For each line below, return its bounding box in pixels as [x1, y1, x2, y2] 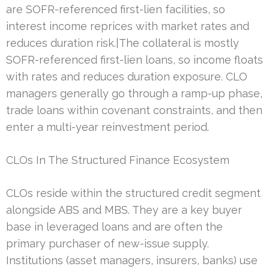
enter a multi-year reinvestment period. [6, 120, 209, 133]
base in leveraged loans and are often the [6, 220, 223, 233]
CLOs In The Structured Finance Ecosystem [6, 153, 229, 166]
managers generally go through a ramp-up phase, [6, 86, 262, 100]
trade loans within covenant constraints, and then [6, 103, 262, 116]
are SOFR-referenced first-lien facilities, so [6, 2, 225, 16]
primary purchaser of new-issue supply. [6, 237, 209, 250]
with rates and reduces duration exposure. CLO [6, 70, 247, 83]
